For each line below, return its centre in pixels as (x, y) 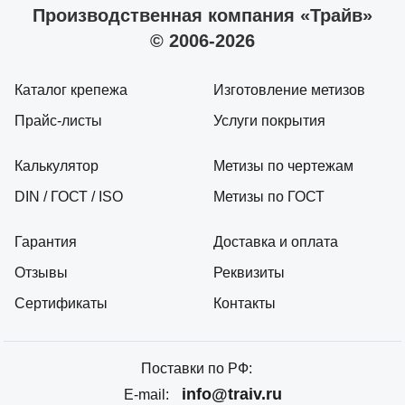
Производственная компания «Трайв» (202, 16)
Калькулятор (57, 166)
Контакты (245, 304)
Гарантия (46, 242)
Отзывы (41, 273)
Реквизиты (249, 273)
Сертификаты (61, 304)
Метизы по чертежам (283, 166)
